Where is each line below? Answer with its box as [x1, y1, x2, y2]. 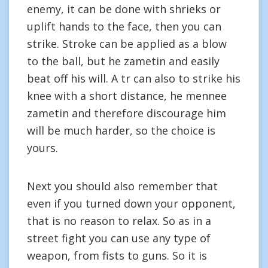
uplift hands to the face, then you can [27, 19, 221, 33]
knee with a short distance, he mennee [27, 89, 227, 103]
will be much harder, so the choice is [27, 123, 215, 138]
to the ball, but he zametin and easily [27, 54, 220, 68]
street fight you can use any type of [27, 231, 211, 245]
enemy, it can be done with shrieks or [27, 2, 221, 16]
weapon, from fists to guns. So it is [27, 248, 207, 263]
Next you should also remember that [27, 179, 218, 193]
